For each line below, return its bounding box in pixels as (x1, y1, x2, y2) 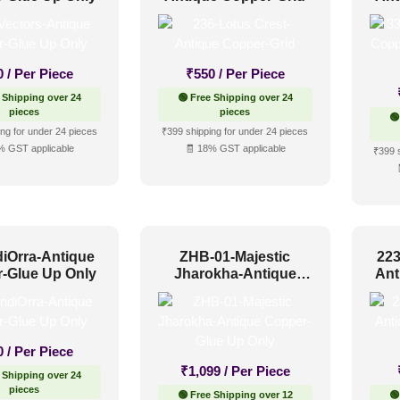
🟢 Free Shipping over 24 (177, 92, 293, 104)
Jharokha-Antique (173, 265, 296, 281)
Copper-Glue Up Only (162, 282, 308, 298)
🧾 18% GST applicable (184, 143, 286, 154)
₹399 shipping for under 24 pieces (162, 126, 309, 137)
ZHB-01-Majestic (179, 248, 291, 264)
